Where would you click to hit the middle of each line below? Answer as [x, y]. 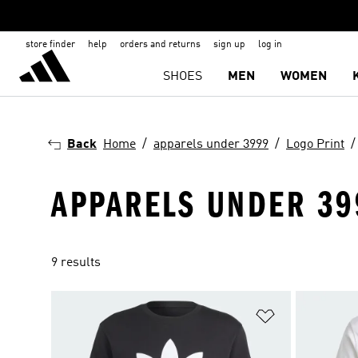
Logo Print [315, 145]
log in [270, 45]
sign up [229, 45]
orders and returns [160, 45]
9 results [76, 263]
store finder [50, 45]
